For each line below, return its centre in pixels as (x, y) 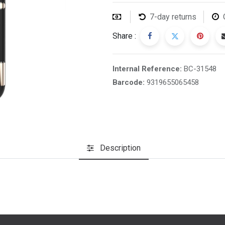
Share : (124, 36)
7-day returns (173, 17)
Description (120, 148)
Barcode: (130, 82)
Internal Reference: (148, 69)
